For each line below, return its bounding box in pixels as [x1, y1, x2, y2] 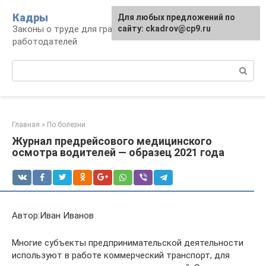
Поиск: [12, 61, 40, 71]
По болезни [47, 121, 85, 129]
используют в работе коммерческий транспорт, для [12, 250, 230, 261]
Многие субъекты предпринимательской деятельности [12, 237, 243, 248]
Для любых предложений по [118, 12, 235, 22]
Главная [12, 121, 40, 129]
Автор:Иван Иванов [12, 210, 94, 221]
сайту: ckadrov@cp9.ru [118, 24, 211, 33]
